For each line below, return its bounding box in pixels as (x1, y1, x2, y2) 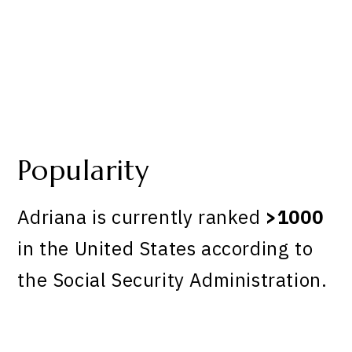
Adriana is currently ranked (17, 204, 266, 230)
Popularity (17, 152, 150, 188)
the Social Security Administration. (17, 267, 328, 293)
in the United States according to (17, 236, 313, 262)
